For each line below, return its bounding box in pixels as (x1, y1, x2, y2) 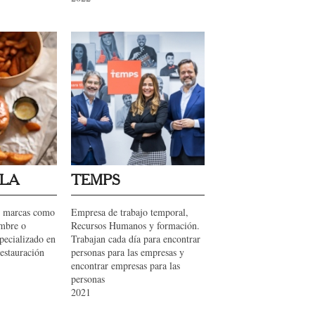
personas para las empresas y (71, 245, 184, 259)
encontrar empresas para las (71, 259, 180, 272)
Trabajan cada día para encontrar (71, 232, 200, 245)
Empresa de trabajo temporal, (71, 205, 188, 219)
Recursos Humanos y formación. (71, 219, 200, 232)
